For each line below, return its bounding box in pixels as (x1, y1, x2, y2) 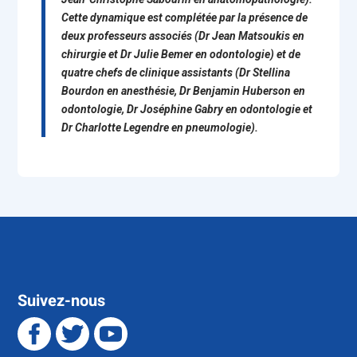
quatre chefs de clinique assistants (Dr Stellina (61, 66, 291, 79)
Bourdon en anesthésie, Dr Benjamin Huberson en (61, 84, 306, 97)
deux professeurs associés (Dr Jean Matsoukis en (61, 29, 305, 42)
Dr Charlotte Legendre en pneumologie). (61, 121, 259, 134)
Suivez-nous (18, 289, 106, 312)
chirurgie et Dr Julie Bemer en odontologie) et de (61, 48, 301, 61)
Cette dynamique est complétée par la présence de (61, 11, 308, 24)
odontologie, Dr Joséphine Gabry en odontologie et (61, 103, 313, 116)
